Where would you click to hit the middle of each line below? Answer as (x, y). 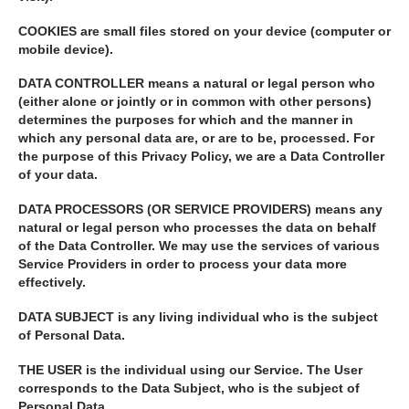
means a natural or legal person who (260, 84)
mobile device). (66, 49)
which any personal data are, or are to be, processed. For (196, 139)
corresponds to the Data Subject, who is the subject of (189, 388)
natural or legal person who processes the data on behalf (197, 228)
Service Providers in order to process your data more (183, 265)
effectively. (52, 283)
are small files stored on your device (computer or (234, 31)
